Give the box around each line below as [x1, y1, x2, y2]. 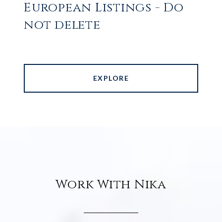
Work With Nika [55, 176, 166, 193]
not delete [24, 17, 101, 34]
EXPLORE [93, 74, 129, 83]
